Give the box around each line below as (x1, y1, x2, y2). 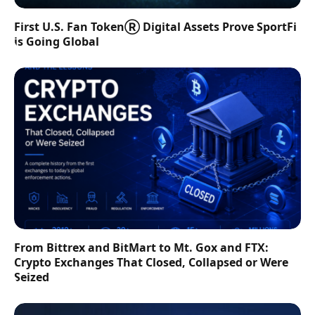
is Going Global (14, 34, 99, 50)
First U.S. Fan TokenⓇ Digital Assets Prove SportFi (14, 19, 297, 35)
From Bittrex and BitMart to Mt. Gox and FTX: (14, 239, 269, 255)
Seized (14, 269, 49, 285)
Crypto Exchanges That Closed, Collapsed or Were (14, 254, 288, 270)
